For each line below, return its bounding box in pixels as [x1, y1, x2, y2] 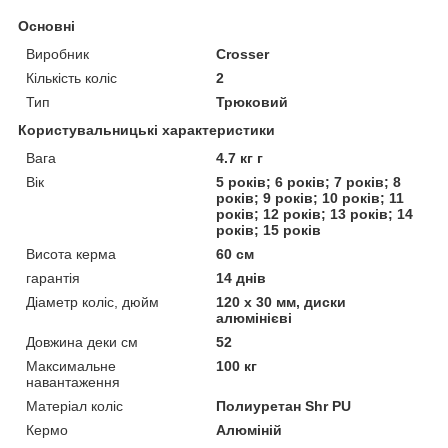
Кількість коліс [26, 69, 117, 86]
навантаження [26, 373, 120, 390]
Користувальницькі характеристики [18, 121, 275, 138]
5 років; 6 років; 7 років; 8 [216, 173, 402, 190]
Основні [18, 17, 75, 34]
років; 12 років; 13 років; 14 [216, 205, 414, 222]
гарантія [26, 269, 80, 286]
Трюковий [216, 93, 289, 110]
